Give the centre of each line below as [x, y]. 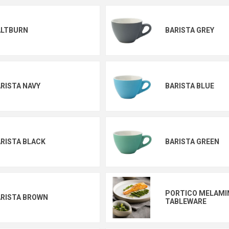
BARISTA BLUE [189, 86]
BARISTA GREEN [192, 142]
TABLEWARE [186, 201]
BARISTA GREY [189, 30]
